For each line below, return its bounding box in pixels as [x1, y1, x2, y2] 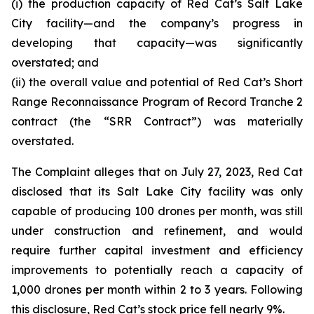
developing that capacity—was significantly [11, 36, 303, 50]
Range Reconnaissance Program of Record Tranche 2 [11, 95, 303, 109]
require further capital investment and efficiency [11, 243, 303, 257]
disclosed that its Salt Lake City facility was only [11, 184, 303, 198]
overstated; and [11, 55, 99, 69]
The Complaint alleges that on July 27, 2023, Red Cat [11, 165, 303, 179]
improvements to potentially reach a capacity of [11, 263, 303, 277]
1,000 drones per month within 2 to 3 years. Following [11, 282, 303, 296]
